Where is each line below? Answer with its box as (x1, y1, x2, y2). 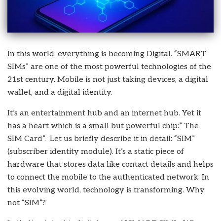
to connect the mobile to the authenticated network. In (7, 172, 209, 182)
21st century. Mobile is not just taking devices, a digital (7, 74, 208, 84)
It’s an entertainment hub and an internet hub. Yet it (7, 108, 201, 118)
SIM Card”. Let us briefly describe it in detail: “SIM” (7, 134, 195, 144)
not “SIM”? (7, 198, 46, 208)
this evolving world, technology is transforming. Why (7, 185, 205, 195)
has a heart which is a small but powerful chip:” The (7, 121, 199, 131)
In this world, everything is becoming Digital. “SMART (7, 49, 206, 59)
